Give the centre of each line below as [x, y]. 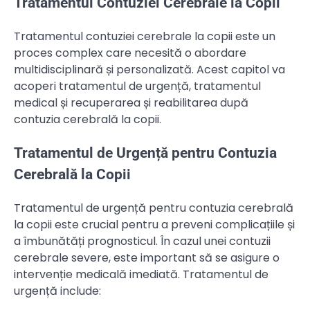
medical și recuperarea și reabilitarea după [131, 103]
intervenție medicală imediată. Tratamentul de [141, 274]
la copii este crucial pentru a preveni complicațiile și [154, 224]
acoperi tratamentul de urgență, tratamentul [137, 86]
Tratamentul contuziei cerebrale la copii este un [145, 37]
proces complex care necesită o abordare [130, 53]
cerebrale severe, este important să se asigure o [147, 257]
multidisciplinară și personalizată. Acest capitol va [149, 70]
